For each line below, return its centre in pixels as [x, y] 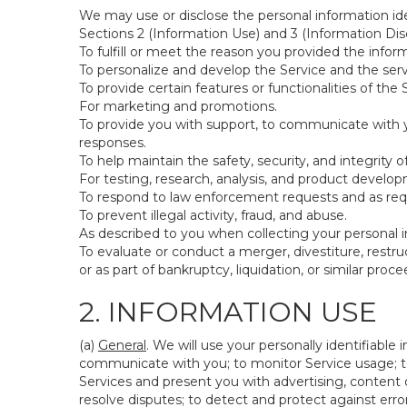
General [122, 345]
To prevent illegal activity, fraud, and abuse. [213, 215]
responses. [113, 143]
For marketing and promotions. [178, 106]
